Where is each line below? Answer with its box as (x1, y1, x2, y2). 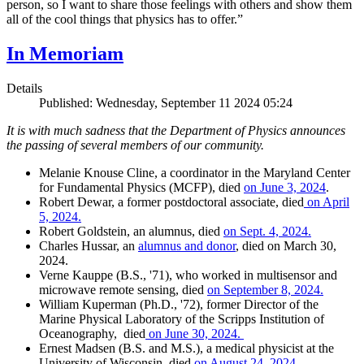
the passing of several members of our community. (6, 137, 264, 152)
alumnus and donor (138, 238, 236, 253)
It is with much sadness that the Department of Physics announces (6, 123, 345, 137)
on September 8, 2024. (207, 282, 323, 297)
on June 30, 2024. (145, 326, 244, 340)
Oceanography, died (39, 326, 145, 340)
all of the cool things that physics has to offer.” (6, 12, 243, 27)
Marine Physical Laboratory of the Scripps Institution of (39, 311, 324, 326)
